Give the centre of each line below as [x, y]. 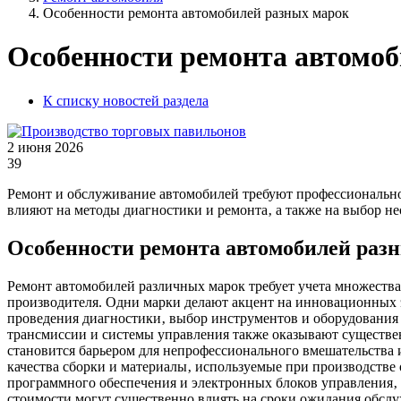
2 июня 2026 [45, 147]
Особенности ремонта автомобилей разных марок [196, 13]
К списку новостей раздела [126, 100]
